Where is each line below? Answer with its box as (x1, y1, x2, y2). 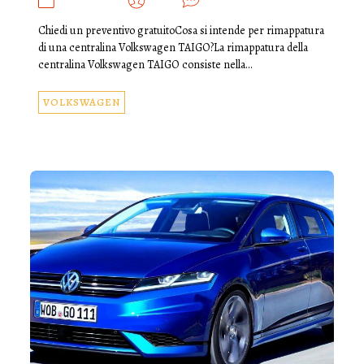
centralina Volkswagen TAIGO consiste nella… (37, 56, 252, 72)
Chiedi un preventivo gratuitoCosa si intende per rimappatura (37, 22, 324, 38)
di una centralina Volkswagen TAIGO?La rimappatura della (37, 39, 308, 55)
